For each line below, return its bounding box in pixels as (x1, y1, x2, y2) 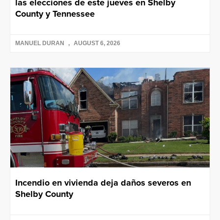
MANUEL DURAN (15, 40, 66, 47)
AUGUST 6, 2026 (72, 40, 120, 47)
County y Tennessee (15, 7, 95, 21)
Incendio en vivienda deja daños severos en (15, 176, 191, 190)
